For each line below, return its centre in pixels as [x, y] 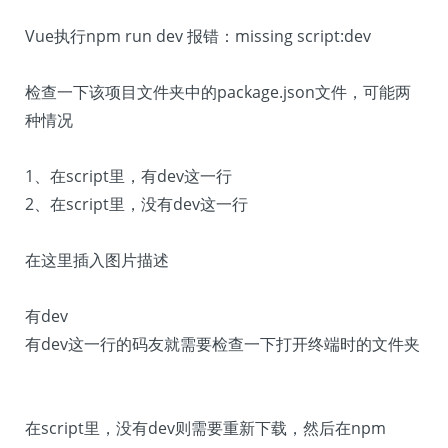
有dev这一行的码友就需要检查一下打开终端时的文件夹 [222, 344]
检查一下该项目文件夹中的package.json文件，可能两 [218, 92]
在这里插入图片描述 [97, 260]
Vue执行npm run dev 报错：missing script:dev [198, 36]
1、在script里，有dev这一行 [128, 176]
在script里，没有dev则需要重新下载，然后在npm [205, 428]
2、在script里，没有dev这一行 [136, 204]
